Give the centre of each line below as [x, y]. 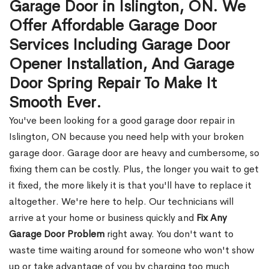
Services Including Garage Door [119, 45]
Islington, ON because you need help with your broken [126, 137]
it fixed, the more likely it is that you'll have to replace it [130, 185]
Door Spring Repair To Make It [113, 83]
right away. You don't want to [169, 234]
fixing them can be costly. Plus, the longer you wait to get [134, 169]
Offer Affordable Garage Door [113, 26]
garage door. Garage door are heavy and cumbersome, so [134, 153]
